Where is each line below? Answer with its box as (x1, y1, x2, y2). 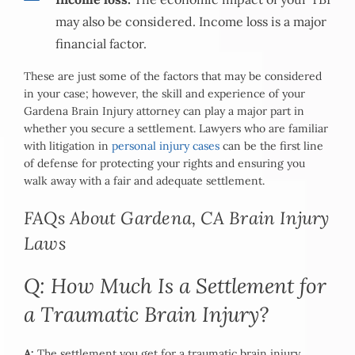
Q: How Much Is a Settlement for (24, 273, 326, 300)
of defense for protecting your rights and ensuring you (24, 156, 305, 171)
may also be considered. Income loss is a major (55, 13, 326, 30)
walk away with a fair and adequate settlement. (24, 174, 265, 189)
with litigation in (24, 139, 109, 154)
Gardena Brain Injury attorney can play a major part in (24, 104, 304, 119)
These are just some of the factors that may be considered (24, 69, 322, 84)
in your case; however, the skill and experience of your (24, 86, 305, 101)
